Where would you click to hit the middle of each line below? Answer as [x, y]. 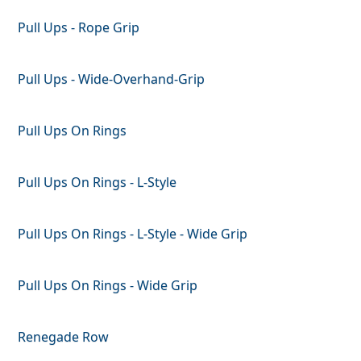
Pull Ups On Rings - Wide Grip [108, 285]
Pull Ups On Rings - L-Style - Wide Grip [133, 233]
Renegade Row [64, 336]
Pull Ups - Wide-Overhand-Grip [112, 79]
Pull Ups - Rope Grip [79, 27]
